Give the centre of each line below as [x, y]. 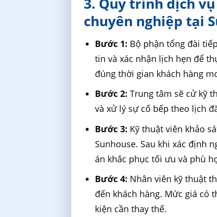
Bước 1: [111, 43]
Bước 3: [111, 129]
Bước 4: [111, 179]
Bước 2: [111, 94]
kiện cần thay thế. [131, 209]
